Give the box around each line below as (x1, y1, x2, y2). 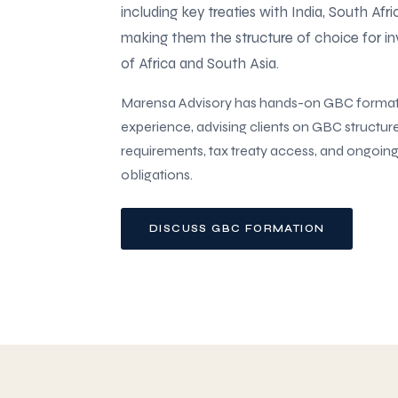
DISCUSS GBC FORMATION (149, 221, 325, 235)
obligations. (121, 165, 193, 183)
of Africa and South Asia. (121, 53, 279, 73)
